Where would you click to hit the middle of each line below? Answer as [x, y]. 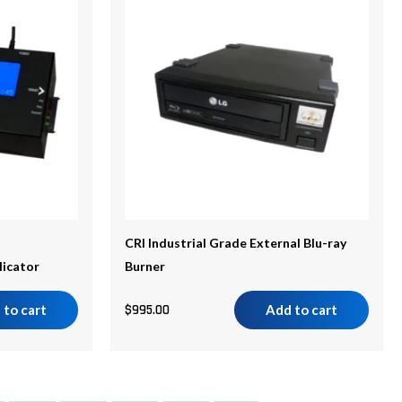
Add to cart [302, 310]
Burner [144, 266]
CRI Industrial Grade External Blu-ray [235, 242]
